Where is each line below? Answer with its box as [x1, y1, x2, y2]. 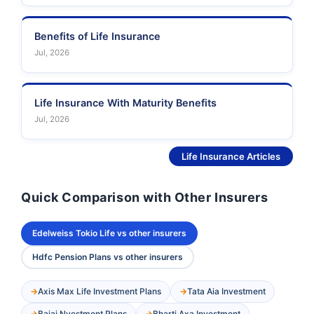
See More [123, 151, 169, 163]
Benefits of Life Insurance [34, 30, 161, 43]
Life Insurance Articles [182, 151, 280, 163]
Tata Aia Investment [187, 286, 266, 297]
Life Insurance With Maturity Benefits [34, 97, 217, 109]
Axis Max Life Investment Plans [38, 286, 161, 297]
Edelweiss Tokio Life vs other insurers [32, 228, 186, 239]
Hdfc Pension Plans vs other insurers [32, 252, 183, 263]
